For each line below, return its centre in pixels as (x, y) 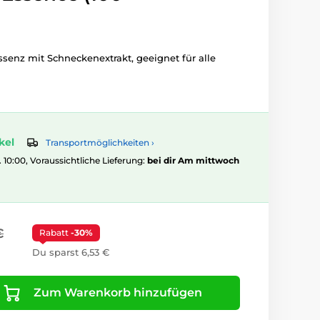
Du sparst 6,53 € (71, 252)
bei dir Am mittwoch (193, 161)
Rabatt (55, 233)
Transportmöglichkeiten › (100, 143)
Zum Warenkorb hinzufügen (117, 293)
